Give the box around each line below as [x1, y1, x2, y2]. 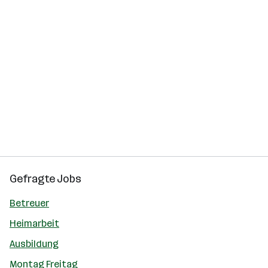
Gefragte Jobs [10, 172, 81, 185]
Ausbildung [10, 238, 59, 249]
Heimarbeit [10, 218, 59, 229]
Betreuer [10, 197, 49, 209]
